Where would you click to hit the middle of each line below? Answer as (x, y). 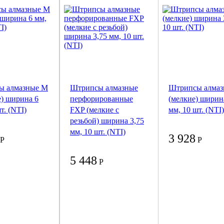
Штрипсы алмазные (104, 88)
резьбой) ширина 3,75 (107, 121)
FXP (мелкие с (94, 110)
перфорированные (101, 99)
